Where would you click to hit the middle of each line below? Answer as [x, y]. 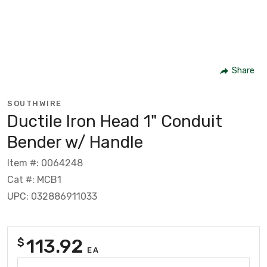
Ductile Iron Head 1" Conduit [115, 121]
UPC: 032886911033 [52, 196]
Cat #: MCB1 [34, 179]
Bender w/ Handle [75, 142]
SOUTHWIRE [35, 103]
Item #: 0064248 [45, 163]
